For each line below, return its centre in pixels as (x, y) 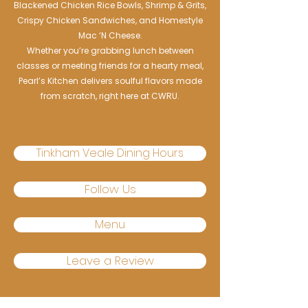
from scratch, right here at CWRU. (110, 96)
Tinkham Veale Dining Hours (110, 153)
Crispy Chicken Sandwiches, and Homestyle (110, 21)
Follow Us (110, 189)
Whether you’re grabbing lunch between (110, 51)
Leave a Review (110, 261)
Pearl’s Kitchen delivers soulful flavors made (110, 81)
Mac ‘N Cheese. (110, 36)
